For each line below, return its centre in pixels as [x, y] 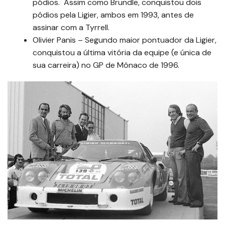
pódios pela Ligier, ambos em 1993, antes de [113, 15]
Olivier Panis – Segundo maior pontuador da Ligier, [125, 40]
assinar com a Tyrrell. [71, 27]
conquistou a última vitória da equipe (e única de [122, 52]
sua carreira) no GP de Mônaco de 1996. [106, 65]
